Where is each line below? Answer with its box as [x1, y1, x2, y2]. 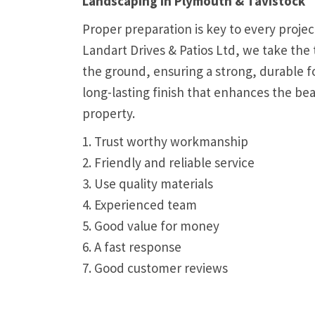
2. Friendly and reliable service [82, 154, 255, 171]
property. [82, 105, 135, 122]
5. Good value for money [82, 217, 219, 234]
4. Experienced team [82, 196, 197, 213]
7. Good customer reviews [82, 259, 228, 276]
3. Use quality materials [82, 175, 213, 192]
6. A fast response [82, 238, 181, 255]
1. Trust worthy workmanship [82, 133, 248, 150]
